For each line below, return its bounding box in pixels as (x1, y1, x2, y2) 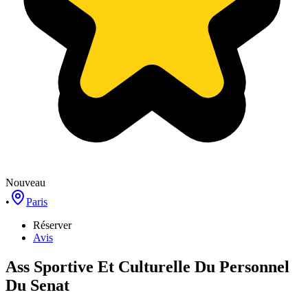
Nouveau (5, 177, 45, 188)
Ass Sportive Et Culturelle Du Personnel (5, 257, 289, 276)
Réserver (33, 219, 71, 231)
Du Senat (5, 276, 69, 294)
